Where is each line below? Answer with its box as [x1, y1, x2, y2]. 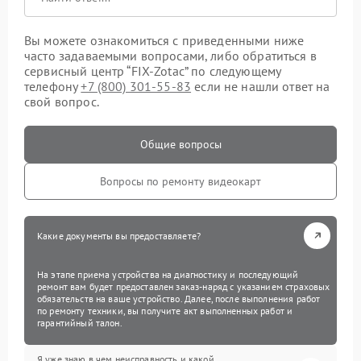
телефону [24, 77, 81, 94]
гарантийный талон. [37, 316, 122, 329]
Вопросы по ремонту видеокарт [100, 173, 261, 189]
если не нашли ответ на [191, 77, 330, 94]
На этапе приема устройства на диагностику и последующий [37, 268, 299, 280]
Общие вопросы [139, 136, 222, 151]
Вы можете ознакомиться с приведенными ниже [24, 31, 305, 48]
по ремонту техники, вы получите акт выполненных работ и [37, 304, 293, 317]
